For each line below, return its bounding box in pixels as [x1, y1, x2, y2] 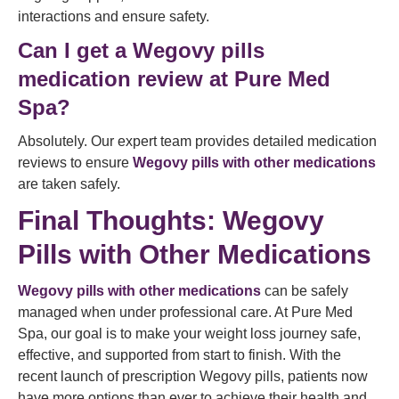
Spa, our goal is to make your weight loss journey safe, [18, 326, 361, 341]
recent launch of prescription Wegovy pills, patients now [18, 369, 368, 384]
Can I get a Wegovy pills [18, 38, 265, 62]
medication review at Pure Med [18, 67, 330, 91]
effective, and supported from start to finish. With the [18, 347, 341, 362]
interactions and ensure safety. [18, 9, 209, 24]
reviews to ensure [18, 155, 133, 170]
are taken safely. [18, 176, 120, 191]
